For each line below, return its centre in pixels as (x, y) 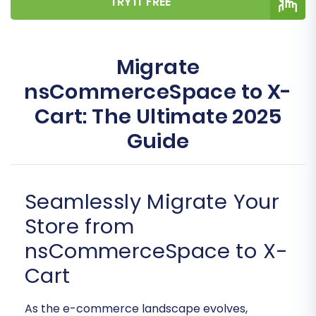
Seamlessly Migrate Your (152, 202)
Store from (79, 227)
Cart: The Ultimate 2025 (158, 117)
